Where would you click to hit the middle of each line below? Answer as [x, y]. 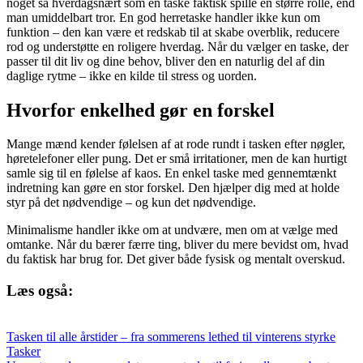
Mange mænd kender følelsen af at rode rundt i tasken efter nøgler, [176, 144]
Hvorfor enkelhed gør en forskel [141, 110]
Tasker [23, 351]
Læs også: [40, 291]
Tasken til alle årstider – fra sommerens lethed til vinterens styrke [171, 336]
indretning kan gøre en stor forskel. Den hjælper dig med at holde [173, 188]
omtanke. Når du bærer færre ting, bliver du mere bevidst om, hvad [177, 245]
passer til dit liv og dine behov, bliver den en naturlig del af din [166, 61]
